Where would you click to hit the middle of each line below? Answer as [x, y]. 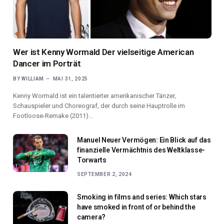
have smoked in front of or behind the [136, 207]
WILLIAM [33, 78]
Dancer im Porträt [47, 63]
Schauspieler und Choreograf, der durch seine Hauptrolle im [99, 105]
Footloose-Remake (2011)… [53, 115]
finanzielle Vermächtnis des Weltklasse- [141, 150]
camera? [91, 217]
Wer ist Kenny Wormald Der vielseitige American [103, 52]
